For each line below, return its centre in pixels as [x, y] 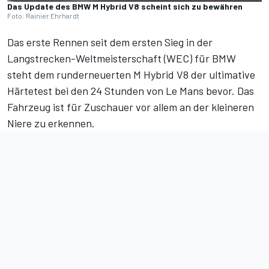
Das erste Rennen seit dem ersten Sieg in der [110, 42]
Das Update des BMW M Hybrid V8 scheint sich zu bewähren [125, 7]
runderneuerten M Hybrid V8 [122, 75]
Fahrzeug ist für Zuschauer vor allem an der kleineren [131, 107]
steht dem [32, 75]
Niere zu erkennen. [51, 123]
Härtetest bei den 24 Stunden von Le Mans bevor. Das [131, 91]
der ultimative [222, 75]
